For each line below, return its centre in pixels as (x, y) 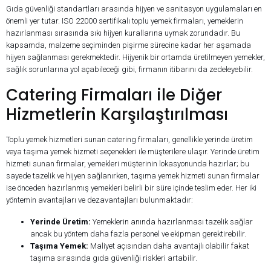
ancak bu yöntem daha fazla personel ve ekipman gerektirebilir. (138, 234)
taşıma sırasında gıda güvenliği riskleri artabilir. (114, 258)
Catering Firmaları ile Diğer (114, 95)
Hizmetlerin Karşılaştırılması (117, 115)
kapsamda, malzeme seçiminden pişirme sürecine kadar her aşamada (129, 45)
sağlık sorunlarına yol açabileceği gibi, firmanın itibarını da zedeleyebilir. (129, 70)
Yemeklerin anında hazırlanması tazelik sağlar (172, 222)
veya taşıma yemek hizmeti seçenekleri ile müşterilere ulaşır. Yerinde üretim (133, 152)
